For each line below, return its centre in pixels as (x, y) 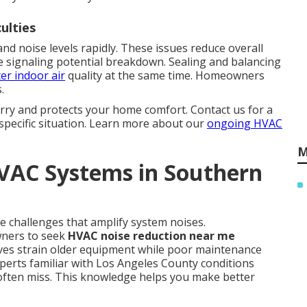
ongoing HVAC (245, 123)
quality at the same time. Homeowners (165, 75)
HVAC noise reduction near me (151, 236)
